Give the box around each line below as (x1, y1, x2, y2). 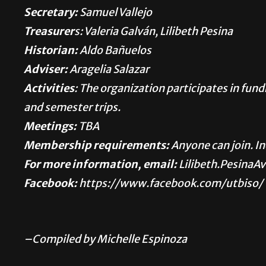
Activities (24, 83, 74, 97)
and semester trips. (24, 102, 121, 116)
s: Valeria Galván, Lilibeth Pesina (74, 26, 233, 40)
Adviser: (24, 64, 68, 78)
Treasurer (24, 26, 74, 40)
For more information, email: (24, 159, 177, 173)
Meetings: (24, 121, 77, 135)
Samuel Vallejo (78, 7, 152, 21)
